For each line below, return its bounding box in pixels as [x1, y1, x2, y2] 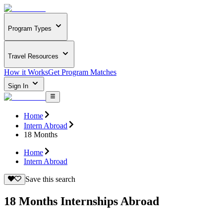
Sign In [8, 82, 30, 90]
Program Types [8, 25, 52, 33]
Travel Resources [8, 52, 58, 60]
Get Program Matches [48, 68, 116, 77]
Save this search [25, 174, 75, 183]
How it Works [4, 68, 48, 77]
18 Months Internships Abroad [4, 194, 159, 208]
